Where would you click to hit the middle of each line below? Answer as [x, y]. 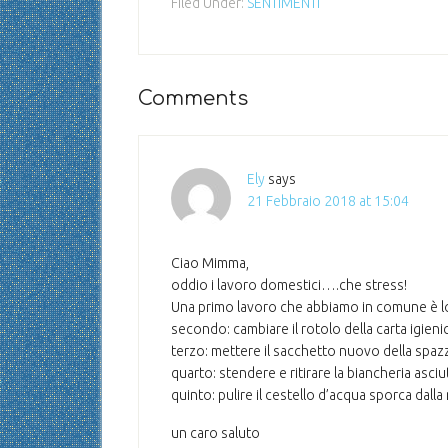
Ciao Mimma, [210, 263]
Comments [193, 98]
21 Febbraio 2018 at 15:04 [328, 201]
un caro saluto [215, 433]
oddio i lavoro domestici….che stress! [289, 285]
